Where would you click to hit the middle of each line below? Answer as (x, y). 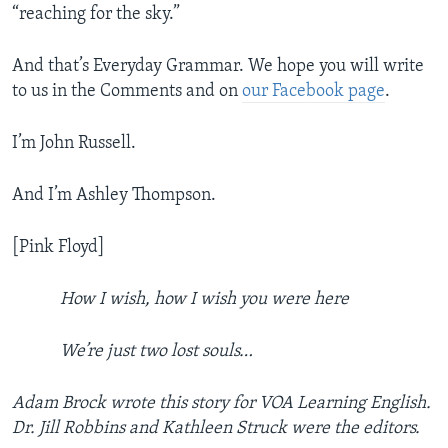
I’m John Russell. (74, 144)
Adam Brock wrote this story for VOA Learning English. (221, 404)
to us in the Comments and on (127, 92)
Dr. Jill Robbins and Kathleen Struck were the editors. (216, 429)
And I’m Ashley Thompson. (114, 196)
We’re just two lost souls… (156, 352)
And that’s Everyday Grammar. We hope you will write (218, 67)
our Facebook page (313, 92)
